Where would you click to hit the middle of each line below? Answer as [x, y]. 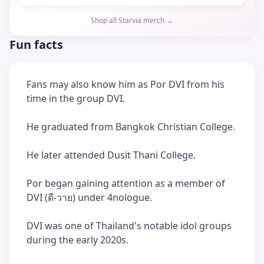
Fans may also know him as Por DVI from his [126, 84]
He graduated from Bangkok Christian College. [131, 127]
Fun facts [36, 44]
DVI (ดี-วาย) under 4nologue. [89, 197]
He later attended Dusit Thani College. [111, 155]
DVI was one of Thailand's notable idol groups [129, 226]
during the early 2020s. [77, 240]
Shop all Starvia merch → [132, 20]
